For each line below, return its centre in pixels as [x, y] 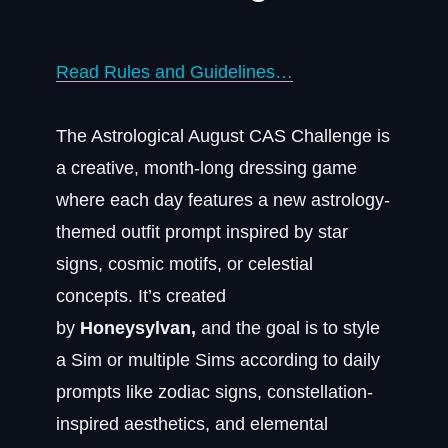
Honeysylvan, [138, 328]
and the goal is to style [288, 328]
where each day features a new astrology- [223, 200]
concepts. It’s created [141, 296]
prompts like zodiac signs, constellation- [214, 392]
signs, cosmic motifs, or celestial [184, 264]
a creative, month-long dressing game [206, 168]
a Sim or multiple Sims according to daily [218, 360]
